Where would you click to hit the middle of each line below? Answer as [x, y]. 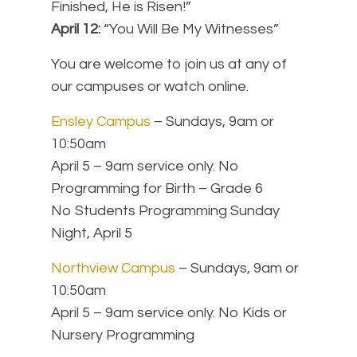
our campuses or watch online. [150, 87]
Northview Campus [113, 269]
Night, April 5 [92, 233]
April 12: [76, 29]
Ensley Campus [101, 122]
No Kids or [253, 313]
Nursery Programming [123, 335]
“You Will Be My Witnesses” [190, 29]
